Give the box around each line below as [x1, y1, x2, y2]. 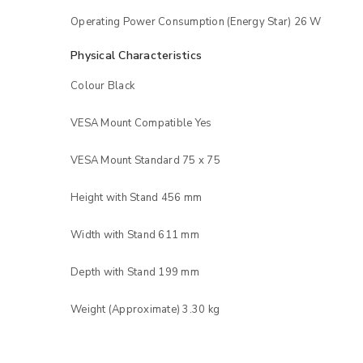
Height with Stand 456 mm [70, 190, 202, 205]
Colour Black [70, 78, 135, 93]
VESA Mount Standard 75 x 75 [70, 152, 220, 168]
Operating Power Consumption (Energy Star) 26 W [70, 14, 322, 29]
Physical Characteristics [70, 47, 202, 63]
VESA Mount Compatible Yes [70, 115, 212, 130]
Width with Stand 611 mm [70, 227, 199, 242]
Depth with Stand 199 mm [70, 264, 199, 280]
